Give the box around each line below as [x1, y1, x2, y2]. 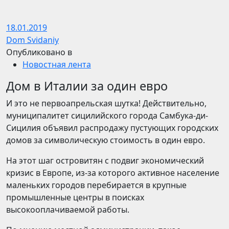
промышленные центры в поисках [6, 192, 144, 203]
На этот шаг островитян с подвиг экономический [6, 155, 204, 166]
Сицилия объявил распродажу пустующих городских [6, 122, 218, 133]
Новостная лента [22, 59, 91, 70]
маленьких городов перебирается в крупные [6, 179, 187, 191]
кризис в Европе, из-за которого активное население [6, 167, 219, 178]
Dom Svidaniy [6, 34, 59, 45]
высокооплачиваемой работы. [6, 204, 129, 215]
